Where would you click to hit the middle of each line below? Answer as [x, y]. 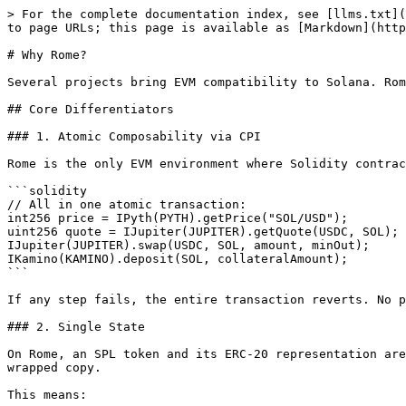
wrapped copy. [54, 367]
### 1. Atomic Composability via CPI [134, 136]
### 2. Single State [76, 327]
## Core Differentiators [91, 109]
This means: [47, 395]
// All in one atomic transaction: [127, 204]
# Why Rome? [47, 55]
